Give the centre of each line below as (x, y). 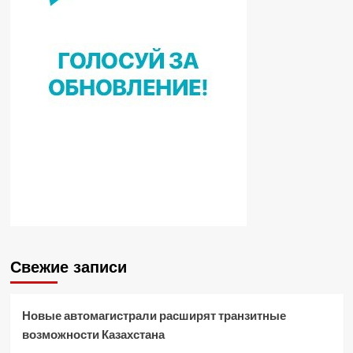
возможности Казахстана (93, 334)
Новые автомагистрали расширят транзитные (154, 316)
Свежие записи (68, 268)
